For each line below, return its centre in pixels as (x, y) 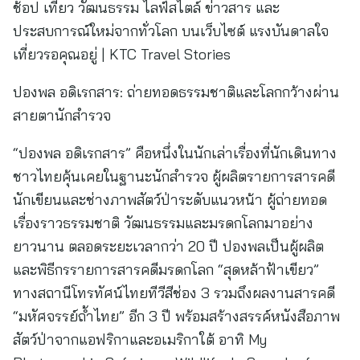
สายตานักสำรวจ (62, 115)
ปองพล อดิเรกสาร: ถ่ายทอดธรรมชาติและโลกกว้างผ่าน (176, 92)
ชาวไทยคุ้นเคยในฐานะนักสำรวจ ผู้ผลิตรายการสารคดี (174, 176)
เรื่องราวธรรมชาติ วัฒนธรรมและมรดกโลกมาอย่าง (163, 223)
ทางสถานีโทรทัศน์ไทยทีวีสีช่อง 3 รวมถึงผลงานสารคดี (174, 293)
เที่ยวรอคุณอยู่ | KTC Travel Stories (122, 54)
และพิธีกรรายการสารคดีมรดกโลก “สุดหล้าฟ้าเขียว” (166, 270)
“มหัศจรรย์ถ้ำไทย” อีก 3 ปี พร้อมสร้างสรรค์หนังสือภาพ (176, 316)
